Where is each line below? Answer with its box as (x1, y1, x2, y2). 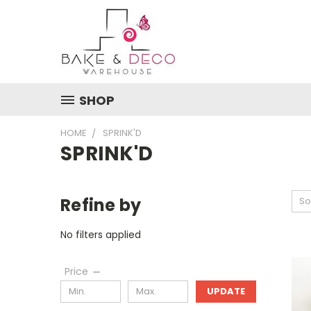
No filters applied (60, 227, 141, 242)
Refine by (60, 194, 142, 217)
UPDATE (206, 284, 245, 298)
